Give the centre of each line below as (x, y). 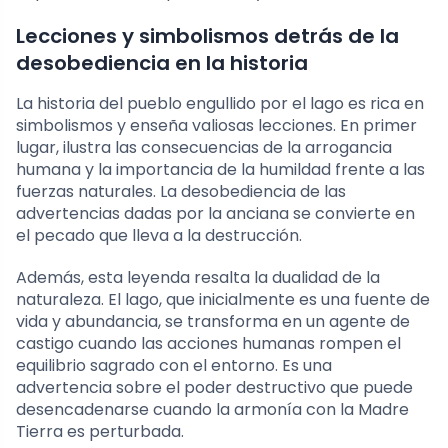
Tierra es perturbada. (100, 431)
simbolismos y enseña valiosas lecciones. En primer (216, 125)
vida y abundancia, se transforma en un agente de (213, 321)
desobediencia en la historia (162, 62)
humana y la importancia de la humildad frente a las (220, 169)
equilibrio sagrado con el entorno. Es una (174, 365)
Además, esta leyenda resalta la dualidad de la (198, 277)
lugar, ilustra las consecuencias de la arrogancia (204, 147)
